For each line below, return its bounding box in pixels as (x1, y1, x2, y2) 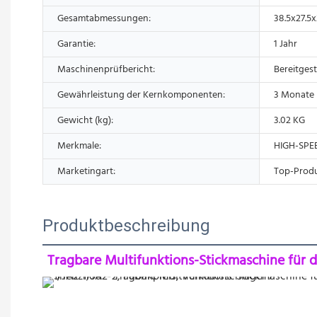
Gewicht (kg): (57, 112, 113, 129)
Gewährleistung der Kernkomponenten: (57, 86, 225, 103)
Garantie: (57, 35, 96, 52)
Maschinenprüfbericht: (57, 61, 155, 78)
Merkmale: (57, 137, 101, 154)
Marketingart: (57, 163, 115, 180)
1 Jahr (274, 35, 297, 52)
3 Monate (274, 86, 314, 103)
